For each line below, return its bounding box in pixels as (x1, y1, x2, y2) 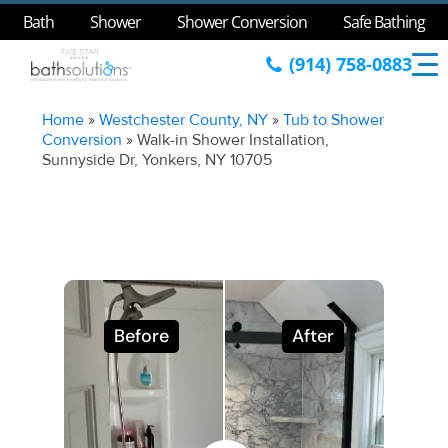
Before (114, 324, 169, 348)
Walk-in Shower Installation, (137, 130, 330, 150)
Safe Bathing (343, 10, 425, 33)
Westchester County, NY (99, 110, 269, 130)
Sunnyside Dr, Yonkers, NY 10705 (42, 150, 273, 170)
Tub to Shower (283, 110, 385, 130)
